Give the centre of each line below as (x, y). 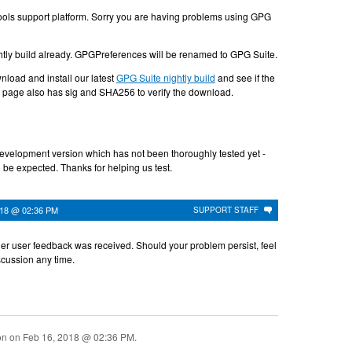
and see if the (245, 77)
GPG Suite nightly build (166, 77)
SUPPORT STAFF (226, 209)
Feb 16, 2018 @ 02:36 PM (79, 336)
